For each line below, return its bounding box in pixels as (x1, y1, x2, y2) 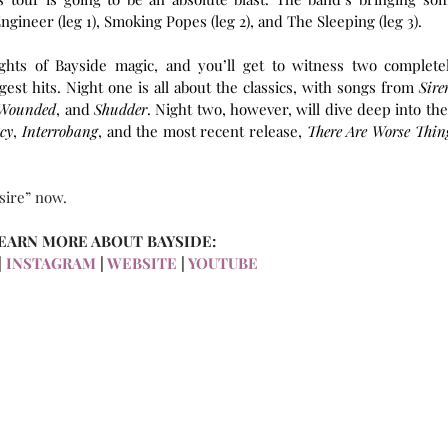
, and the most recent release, (97, 121, 307, 141)
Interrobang (21, 121, 98, 141)
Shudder (93, 99, 147, 119)
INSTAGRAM (2, 253, 96, 273)
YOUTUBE (188, 253, 258, 273)
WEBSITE (107, 253, 177, 273)
